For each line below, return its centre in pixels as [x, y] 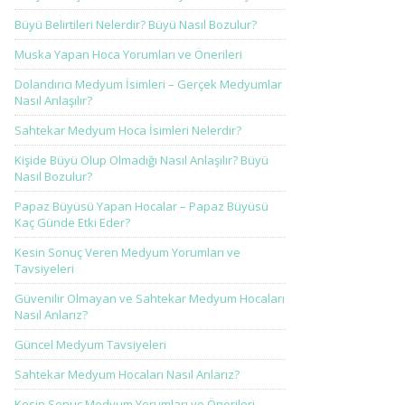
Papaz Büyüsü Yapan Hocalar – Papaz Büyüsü [141, 206]
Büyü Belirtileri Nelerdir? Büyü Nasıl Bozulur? [136, 24]
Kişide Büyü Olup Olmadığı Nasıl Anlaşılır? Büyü [141, 160]
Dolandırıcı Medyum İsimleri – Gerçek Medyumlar [148, 84]
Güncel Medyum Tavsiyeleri [90, 344]
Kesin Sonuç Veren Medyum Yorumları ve [127, 252]
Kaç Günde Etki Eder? [72, 222]
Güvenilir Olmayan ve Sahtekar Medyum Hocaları [150, 298]
